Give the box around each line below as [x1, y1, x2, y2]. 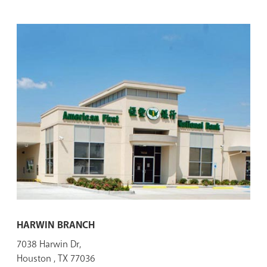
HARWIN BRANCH [17, 218, 95, 232]
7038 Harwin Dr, [17, 238, 81, 251]
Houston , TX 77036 [17, 252, 95, 265]
